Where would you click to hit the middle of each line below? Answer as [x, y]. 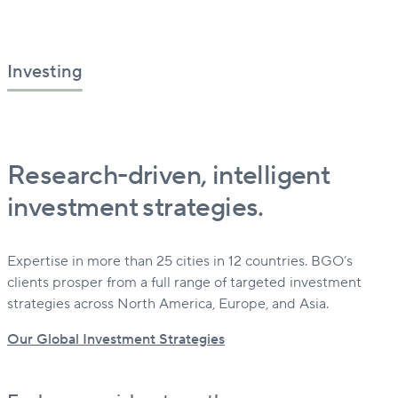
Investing [45, 72]
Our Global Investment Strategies [116, 339]
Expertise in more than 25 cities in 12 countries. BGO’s [180, 261]
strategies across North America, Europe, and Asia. [168, 303]
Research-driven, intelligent [168, 175]
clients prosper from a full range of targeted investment [184, 282]
